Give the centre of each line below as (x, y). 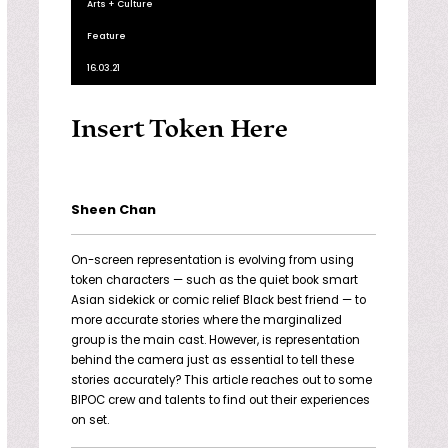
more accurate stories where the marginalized (206, 320)
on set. (89, 420)
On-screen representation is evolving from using (212, 260)
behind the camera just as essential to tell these (212, 360)
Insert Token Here (179, 128)
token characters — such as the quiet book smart (214, 280)
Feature (106, 36)
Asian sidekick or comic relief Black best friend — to (218, 300)
